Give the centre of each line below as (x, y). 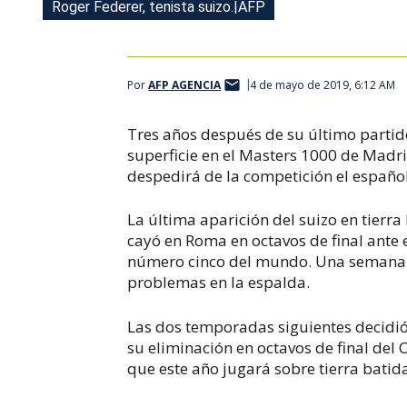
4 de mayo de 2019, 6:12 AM (323, 85)
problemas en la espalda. (219, 282)
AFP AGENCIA (185, 85)
